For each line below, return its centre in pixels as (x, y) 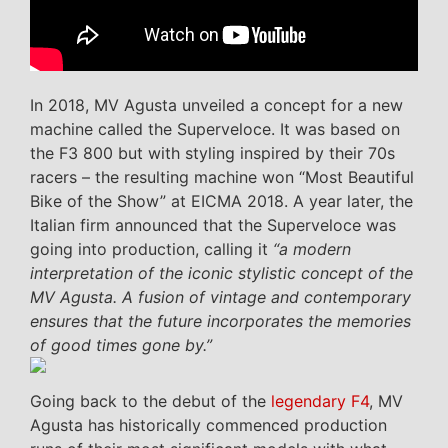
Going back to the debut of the (150, 401)
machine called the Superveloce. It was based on (215, 129)
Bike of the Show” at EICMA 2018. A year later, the (221, 201)
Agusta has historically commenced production (208, 425)
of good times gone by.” (121, 345)
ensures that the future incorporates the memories (220, 321)
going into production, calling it (151, 249)
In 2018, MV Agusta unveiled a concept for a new (216, 105)
